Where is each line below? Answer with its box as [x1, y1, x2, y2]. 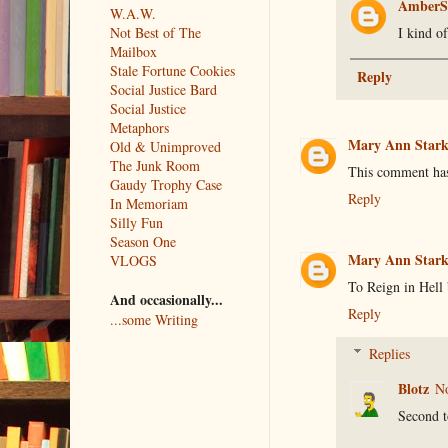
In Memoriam [109, 193, 188, 213]
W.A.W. [109, 3, 156, 23]
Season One [109, 231, 176, 251]
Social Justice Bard [109, 79, 217, 99]
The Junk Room [109, 155, 200, 175]
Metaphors [109, 117, 169, 137]
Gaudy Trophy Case [109, 174, 222, 194]
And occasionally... [109, 288, 223, 310]
